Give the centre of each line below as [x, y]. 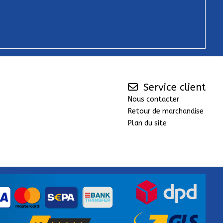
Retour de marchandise [166, 111]
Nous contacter [154, 100]
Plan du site [147, 123]
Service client [173, 88]
